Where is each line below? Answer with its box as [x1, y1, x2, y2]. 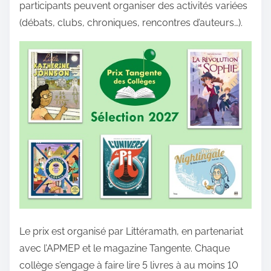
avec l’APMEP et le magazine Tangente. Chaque [19, 243, 230, 255]
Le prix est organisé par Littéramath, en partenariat [19, 226, 243, 238]
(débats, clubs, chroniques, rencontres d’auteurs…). [19, 17, 243, 29]
